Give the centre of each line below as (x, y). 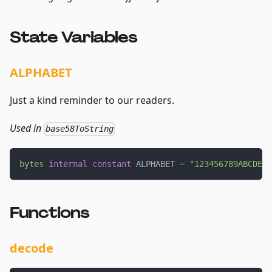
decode (32, 248)
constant (112, 164)
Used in (27, 128)
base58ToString (80, 129)
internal (68, 164)
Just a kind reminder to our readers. (92, 100)
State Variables (73, 38)
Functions (49, 213)
